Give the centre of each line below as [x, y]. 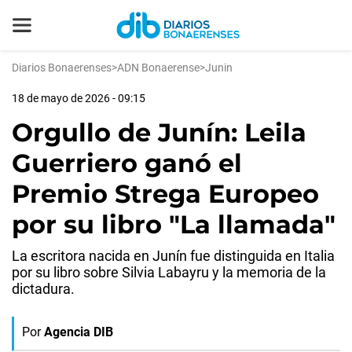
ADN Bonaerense [158, 68]
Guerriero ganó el [127, 163]
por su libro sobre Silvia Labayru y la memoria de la [169, 272]
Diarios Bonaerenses [62, 68]
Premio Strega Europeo [165, 194]
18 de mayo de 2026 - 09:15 [79, 98]
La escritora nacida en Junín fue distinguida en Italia [173, 256]
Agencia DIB [79, 332]
